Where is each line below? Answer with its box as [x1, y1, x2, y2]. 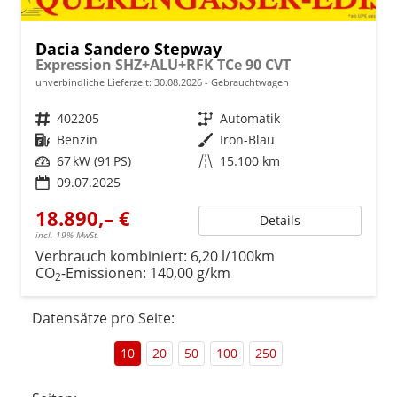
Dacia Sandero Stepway [35, 37, 222, 59]
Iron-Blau [220, 130, 275, 148]
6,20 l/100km [191, 245, 275, 266]
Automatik [220, 109, 280, 127]
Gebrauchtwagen [208, 74, 289, 89]
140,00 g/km [150, 262, 230, 283]
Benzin [57, 130, 97, 148]
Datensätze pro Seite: [32, 307, 175, 328]
